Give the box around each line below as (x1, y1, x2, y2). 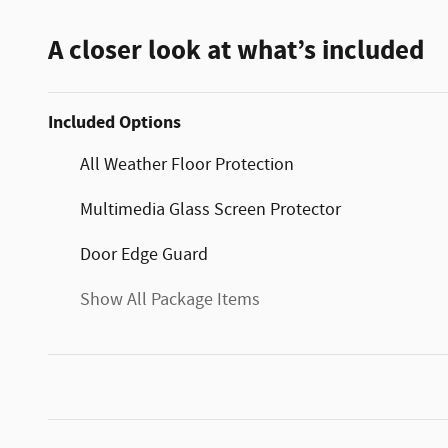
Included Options (48, 109, 181, 135)
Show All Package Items (80, 287, 260, 312)
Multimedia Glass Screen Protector (80, 197, 341, 222)
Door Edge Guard (80, 242, 208, 267)
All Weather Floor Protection (80, 152, 294, 177)
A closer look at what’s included (48, 32, 424, 69)
